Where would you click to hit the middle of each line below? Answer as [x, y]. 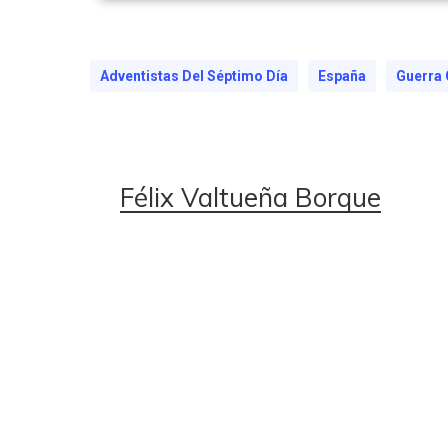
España [342, 76]
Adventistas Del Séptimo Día [194, 76]
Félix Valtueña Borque [250, 197]
